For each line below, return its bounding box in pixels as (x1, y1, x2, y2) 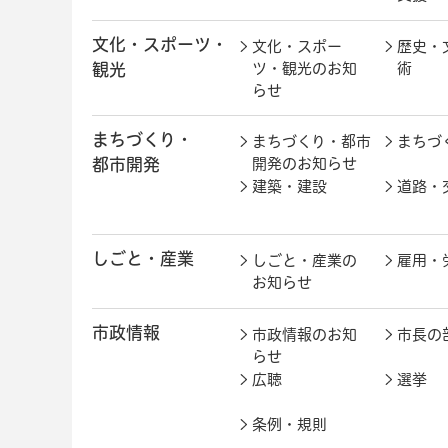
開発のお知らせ (252, 155, 357, 171)
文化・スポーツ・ (92, 35, 228, 53)
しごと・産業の (252, 252, 357, 268)
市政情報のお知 (252, 326, 357, 342)
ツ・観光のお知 (252, 60, 357, 76)
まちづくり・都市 (252, 133, 371, 149)
